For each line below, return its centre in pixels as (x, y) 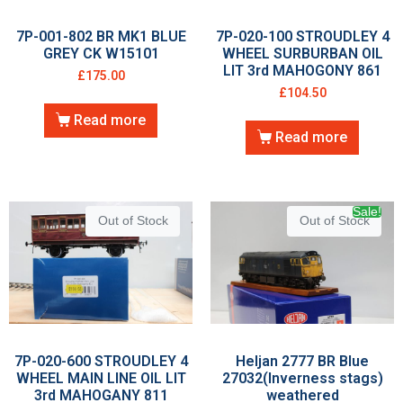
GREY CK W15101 (101, 53)
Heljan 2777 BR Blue (302, 362)
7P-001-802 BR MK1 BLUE (101, 36)
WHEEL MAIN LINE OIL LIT (101, 379)
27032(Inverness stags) (302, 379)
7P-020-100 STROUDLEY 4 (302, 36)
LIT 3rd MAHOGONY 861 (302, 70)
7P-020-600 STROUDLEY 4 (101, 362)
